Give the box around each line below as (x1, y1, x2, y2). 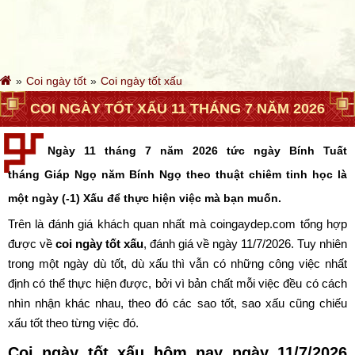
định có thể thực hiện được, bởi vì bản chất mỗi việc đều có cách (8, 277, 347, 290)
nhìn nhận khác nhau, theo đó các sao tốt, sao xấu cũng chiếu (8, 296, 347, 310)
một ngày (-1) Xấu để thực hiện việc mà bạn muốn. (8, 192, 281, 204)
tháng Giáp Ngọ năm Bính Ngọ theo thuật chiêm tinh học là (8, 168, 347, 181)
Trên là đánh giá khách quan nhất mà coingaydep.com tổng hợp (8, 217, 347, 231)
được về (8, 237, 55, 250)
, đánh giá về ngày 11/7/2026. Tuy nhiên (143, 237, 347, 250)
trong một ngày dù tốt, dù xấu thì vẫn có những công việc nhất (8, 257, 347, 270)
